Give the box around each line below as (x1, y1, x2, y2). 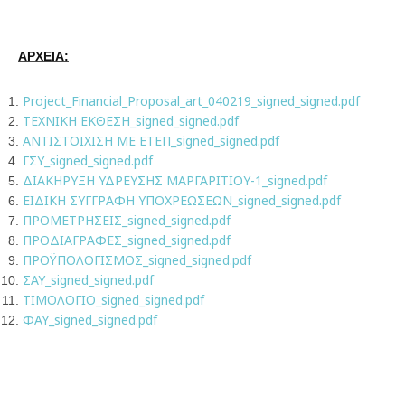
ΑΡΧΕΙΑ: (18, 49, 69, 63)
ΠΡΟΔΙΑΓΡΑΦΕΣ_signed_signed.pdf (23, 231, 231, 249)
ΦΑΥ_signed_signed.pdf (23, 311, 157, 328)
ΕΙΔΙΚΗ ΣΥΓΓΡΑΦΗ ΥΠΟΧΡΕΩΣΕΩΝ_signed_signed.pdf (23, 192, 341, 209)
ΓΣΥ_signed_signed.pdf (23, 152, 153, 169)
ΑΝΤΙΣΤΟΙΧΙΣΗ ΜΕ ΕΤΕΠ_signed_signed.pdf (23, 132, 279, 149)
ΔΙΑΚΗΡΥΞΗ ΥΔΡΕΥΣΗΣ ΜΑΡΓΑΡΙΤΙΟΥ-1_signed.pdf (23, 172, 327, 189)
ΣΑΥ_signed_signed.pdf (23, 271, 154, 288)
